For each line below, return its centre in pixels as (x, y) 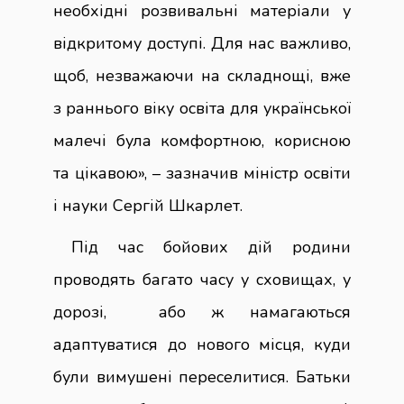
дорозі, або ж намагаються (202, 312)
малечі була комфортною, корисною (202, 141)
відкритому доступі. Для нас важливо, (202, 44)
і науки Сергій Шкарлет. (148, 206)
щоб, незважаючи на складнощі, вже (202, 76)
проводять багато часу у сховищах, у (202, 280)
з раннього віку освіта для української (202, 109)
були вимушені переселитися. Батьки (202, 377)
